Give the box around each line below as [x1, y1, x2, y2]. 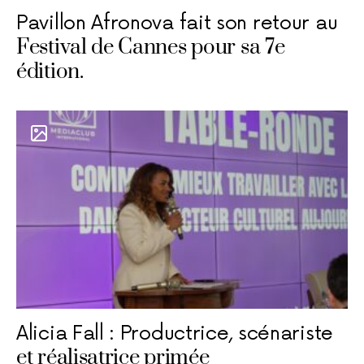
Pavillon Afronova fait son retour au [16, 11, 338, 36]
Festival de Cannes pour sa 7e [16, 34, 285, 62]
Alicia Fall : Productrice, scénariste [16, 322, 333, 346]
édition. [16, 58, 84, 86]
